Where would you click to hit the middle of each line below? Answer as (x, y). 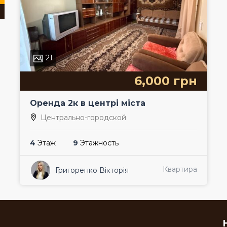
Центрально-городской (83, 117)
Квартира (180, 169)
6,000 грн (166, 81)
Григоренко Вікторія (92, 170)
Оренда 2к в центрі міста (88, 103)
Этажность (98, 143)
